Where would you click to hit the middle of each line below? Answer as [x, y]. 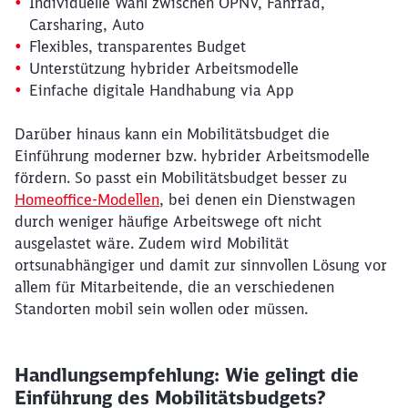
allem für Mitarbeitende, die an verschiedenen [174, 286]
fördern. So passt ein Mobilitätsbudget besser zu [181, 177]
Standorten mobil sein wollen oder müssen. [163, 308]
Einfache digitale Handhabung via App [162, 90]
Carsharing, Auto [87, 24]
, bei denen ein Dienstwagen [257, 199]
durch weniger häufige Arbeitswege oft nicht [168, 221]
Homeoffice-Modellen [87, 199]
